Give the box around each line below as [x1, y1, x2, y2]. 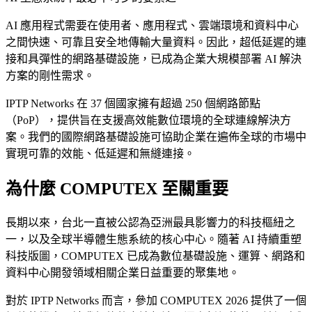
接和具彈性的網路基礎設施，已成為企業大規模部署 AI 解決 [6, 52, 302, 65]
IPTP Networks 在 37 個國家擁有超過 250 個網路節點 [6, 97, 260, 109]
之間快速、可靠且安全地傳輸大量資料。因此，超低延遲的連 [6, 36, 306, 48]
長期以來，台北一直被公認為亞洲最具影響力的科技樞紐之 [6, 216, 295, 228]
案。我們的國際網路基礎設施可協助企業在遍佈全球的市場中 [6, 130, 306, 143]
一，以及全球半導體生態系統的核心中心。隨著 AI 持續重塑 [6, 233, 302, 245]
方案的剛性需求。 [6, 69, 95, 81]
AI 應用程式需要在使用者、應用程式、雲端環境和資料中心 [6, 19, 299, 31]
